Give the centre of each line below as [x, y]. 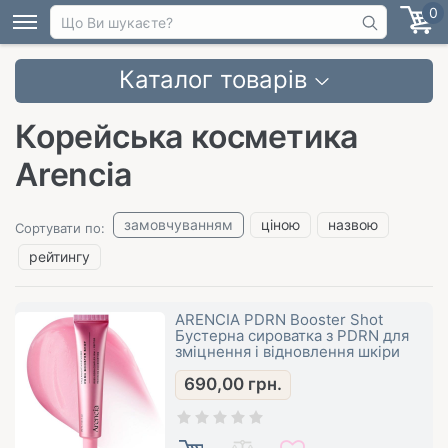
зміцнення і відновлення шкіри [287, 351]
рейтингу [59, 256]
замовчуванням [178, 224]
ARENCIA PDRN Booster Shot [279, 319]
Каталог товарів [213, 79]
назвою [353, 224]
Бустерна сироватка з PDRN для [292, 335]
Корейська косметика [187, 136]
